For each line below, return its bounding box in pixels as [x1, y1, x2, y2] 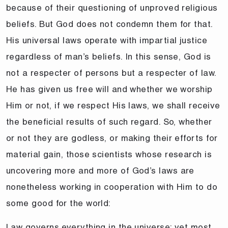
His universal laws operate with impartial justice [6, 35, 208, 45]
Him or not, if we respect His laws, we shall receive [6, 100, 220, 110]
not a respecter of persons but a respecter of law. [6, 67, 216, 78]
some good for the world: [6, 197, 111, 208]
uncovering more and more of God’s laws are [6, 165, 194, 176]
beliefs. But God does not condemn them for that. [6, 18, 213, 29]
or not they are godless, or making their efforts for [6, 132, 218, 143]
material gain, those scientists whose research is [6, 149, 212, 159]
